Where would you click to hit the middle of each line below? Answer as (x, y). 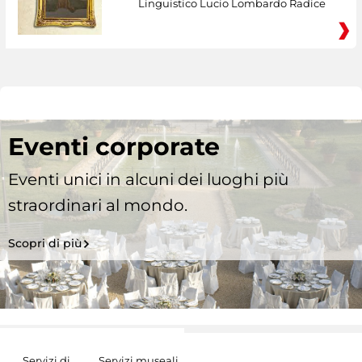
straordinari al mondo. (98, 206)
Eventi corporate (114, 147)
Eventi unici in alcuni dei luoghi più (148, 180)
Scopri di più (45, 244)
